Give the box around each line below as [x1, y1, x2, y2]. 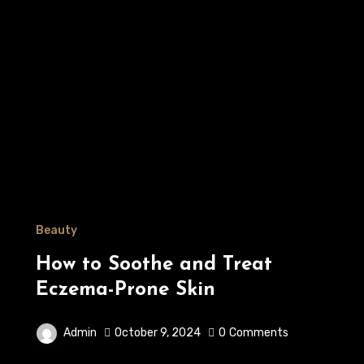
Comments [229, 326, 289, 340]
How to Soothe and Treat [36, 255, 273, 275]
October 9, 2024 [115, 326, 201, 340]
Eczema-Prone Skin [36, 280, 216, 300]
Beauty [36, 223, 78, 237]
